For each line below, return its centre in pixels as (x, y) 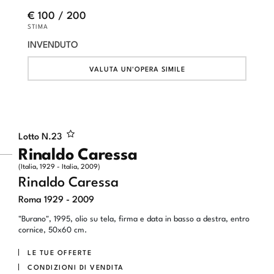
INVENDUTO (53, 43)
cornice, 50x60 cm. (53, 228)
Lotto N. (35, 135)
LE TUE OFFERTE (60, 252)
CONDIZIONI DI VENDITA (76, 267)
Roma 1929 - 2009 (56, 198)
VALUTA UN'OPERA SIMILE (137, 68)
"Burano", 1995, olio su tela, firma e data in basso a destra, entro (134, 217)
